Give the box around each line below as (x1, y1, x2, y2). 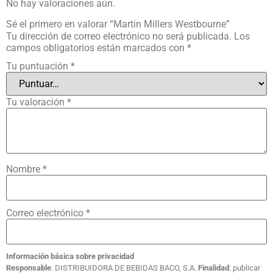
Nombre (6, 163, 43, 175)
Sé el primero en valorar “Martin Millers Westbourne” (6, 18, 230, 30)
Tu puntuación (6, 60, 71, 72)
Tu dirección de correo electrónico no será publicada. (6, 30, 232, 42)
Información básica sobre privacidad (6, 251, 134, 261)
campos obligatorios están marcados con (6, 41, 187, 54)
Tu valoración (6, 96, 67, 108)
